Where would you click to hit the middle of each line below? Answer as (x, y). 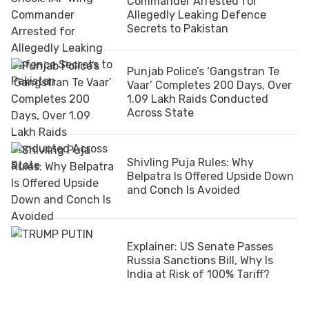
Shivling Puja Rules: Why (190, 162)
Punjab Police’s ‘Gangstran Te (203, 71)
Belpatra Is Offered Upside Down (210, 176)
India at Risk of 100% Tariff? (198, 274)
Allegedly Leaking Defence (197, 14)
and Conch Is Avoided (183, 190)
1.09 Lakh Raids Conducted (198, 99)
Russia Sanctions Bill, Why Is (200, 260)
